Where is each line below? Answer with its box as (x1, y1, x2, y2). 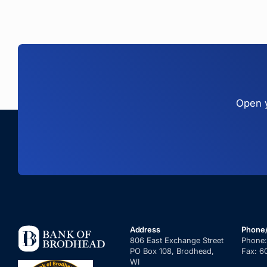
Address (129, 225, 160, 235)
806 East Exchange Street (129, 235, 223, 246)
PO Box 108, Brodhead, (129, 246, 214, 256)
